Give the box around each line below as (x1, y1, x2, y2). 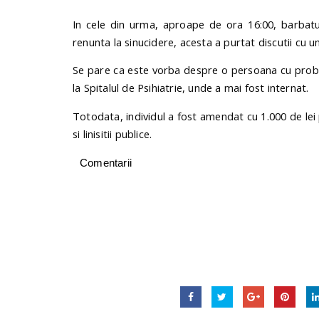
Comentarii (80, 157, 132, 169)
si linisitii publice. (73, 127, 152, 142)
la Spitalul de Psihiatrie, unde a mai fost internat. (73, 80, 309, 95)
